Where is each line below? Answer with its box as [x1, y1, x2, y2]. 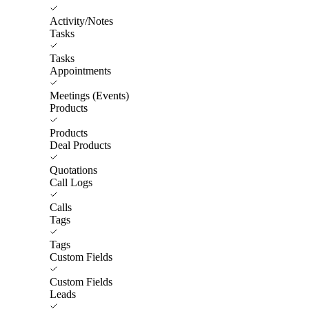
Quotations [50, 163, 97, 176]
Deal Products [50, 139, 111, 151]
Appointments [50, 64, 111, 77]
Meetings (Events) [50, 89, 129, 101]
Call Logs [50, 176, 92, 188]
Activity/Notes [50, 14, 113, 27]
